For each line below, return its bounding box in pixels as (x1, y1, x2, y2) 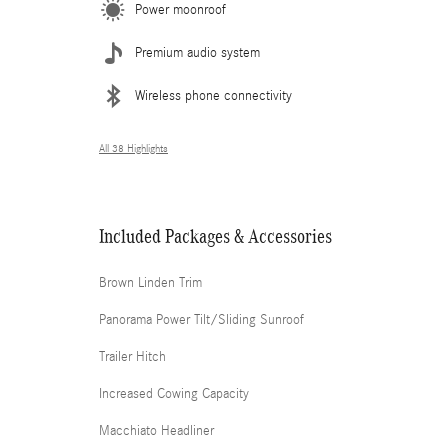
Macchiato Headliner (99, 423, 214, 439)
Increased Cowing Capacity (99, 386, 249, 402)
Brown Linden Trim (99, 275, 202, 291)
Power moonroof (135, 2, 226, 18)
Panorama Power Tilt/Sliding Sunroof (99, 312, 304, 328)
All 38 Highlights (99, 143, 168, 155)
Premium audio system (135, 45, 260, 61)
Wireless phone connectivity (135, 88, 292, 104)
